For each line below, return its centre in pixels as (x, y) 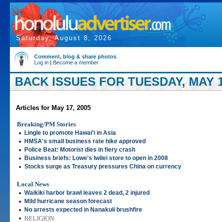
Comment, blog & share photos (75, 56)
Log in (41, 62)
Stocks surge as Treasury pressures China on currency (103, 166)
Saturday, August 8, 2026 (64, 38)
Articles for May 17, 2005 (53, 108)
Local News (33, 184)
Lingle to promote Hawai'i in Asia (70, 133)
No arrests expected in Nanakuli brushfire (83, 210)
